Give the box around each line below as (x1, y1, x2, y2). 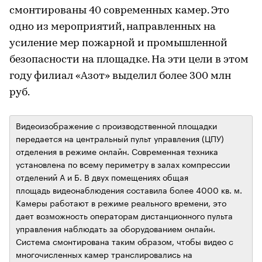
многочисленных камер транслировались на (16, 247, 192, 261)
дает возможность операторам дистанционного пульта (16, 209, 233, 222)
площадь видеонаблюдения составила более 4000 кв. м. (16, 183, 242, 196)
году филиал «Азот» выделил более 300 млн (9, 71, 231, 82)
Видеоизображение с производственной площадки (16, 119, 217, 132)
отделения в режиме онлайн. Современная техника (16, 144, 218, 158)
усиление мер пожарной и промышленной (9, 38, 227, 50)
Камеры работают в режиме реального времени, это (16, 196, 226, 209)
